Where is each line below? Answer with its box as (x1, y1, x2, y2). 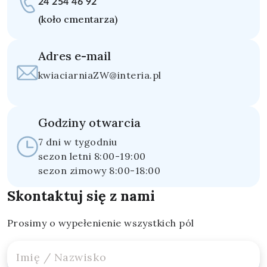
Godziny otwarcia (38, 115, 141, 130)
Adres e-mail (38, 48, 111, 63)
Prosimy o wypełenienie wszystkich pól (7, 217, 194, 229)
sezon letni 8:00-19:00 (38, 150, 146, 162)
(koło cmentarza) (38, 13, 117, 25)
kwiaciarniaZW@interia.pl (38, 69, 162, 81)
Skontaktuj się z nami (7, 187, 155, 204)
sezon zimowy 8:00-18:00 (38, 164, 161, 176)
